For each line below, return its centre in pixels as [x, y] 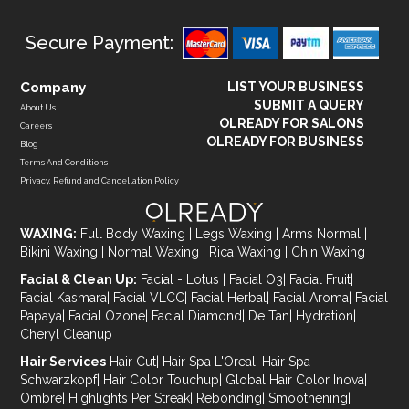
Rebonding [230, 399]
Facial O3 [257, 280]
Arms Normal [324, 234]
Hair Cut [133, 362]
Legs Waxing [236, 234]
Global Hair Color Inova [295, 380]
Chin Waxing [329, 252]
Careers [37, 126]
